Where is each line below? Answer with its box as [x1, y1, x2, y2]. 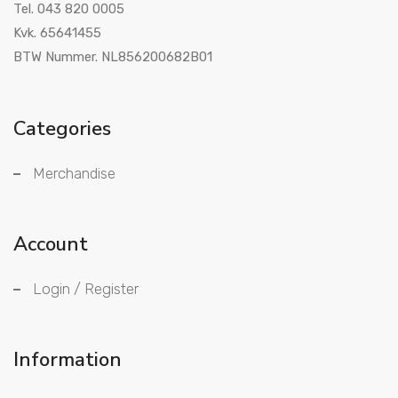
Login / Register [33, 280, 139, 298]
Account [13, 231, 88, 258]
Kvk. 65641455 [13, 25, 101, 41]
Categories [13, 115, 111, 142]
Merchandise [33, 164, 115, 182]
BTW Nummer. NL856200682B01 [13, 49, 212, 65]
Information [13, 346, 122, 373]
